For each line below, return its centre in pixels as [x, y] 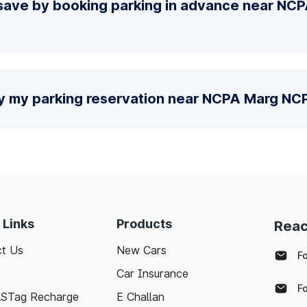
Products [144, 224]
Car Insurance [152, 273]
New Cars [142, 250]
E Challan [140, 297]
